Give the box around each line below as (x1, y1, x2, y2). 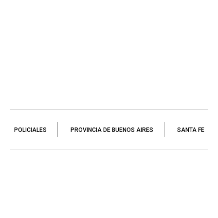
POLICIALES (14, 126, 47, 133)
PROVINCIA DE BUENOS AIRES (70, 126, 153, 133)
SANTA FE (177, 126, 204, 133)
